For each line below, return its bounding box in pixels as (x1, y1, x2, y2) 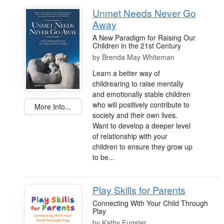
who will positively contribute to (92, 99, 189, 109)
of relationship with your (92, 130, 167, 141)
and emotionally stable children (92, 88, 190, 99)
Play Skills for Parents (92, 182, 185, 196)
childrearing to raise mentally (92, 78, 183, 88)
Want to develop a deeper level (92, 120, 190, 130)
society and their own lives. (92, 109, 177, 120)
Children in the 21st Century (92, 40, 181, 50)
